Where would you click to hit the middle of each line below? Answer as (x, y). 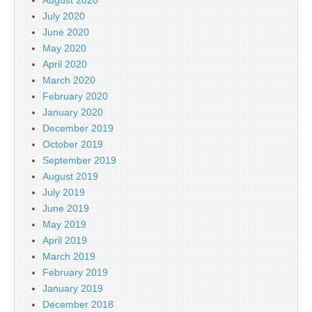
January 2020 (73, 112)
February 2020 (75, 96)
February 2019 (75, 272)
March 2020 (69, 80)
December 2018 (78, 304)
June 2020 (66, 32)
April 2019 (65, 240)
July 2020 (64, 16)
